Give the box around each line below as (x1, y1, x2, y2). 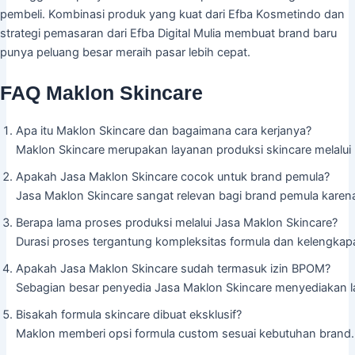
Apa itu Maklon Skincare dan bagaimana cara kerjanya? (16, 124, 311, 139)
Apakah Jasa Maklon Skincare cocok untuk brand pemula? (16, 170, 330, 185)
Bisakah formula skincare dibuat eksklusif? (16, 307, 242, 323)
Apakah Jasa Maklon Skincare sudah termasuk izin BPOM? (16, 261, 330, 277)
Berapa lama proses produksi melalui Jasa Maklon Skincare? (16, 216, 338, 231)
